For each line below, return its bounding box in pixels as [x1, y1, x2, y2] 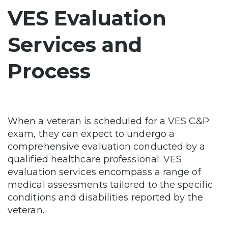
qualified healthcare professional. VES [8, 153, 182, 165]
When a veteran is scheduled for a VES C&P [8, 115, 209, 127]
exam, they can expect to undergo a [8, 128, 175, 139]
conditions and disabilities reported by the [8, 191, 203, 203]
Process [8, 58, 91, 83]
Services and [8, 32, 142, 57]
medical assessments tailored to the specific [8, 179, 213, 190]
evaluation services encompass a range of [8, 166, 201, 178]
